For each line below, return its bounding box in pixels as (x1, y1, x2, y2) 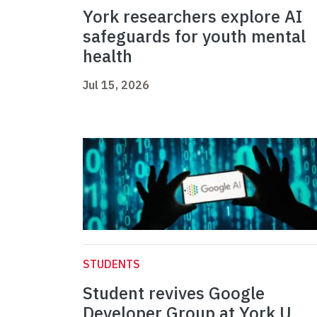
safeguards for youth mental (83, 25, 306, 48)
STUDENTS (83, 257, 140, 272)
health (83, 45, 132, 68)
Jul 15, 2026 (83, 78, 149, 93)
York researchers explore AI (83, 5, 302, 28)
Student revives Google (83, 282, 265, 305)
